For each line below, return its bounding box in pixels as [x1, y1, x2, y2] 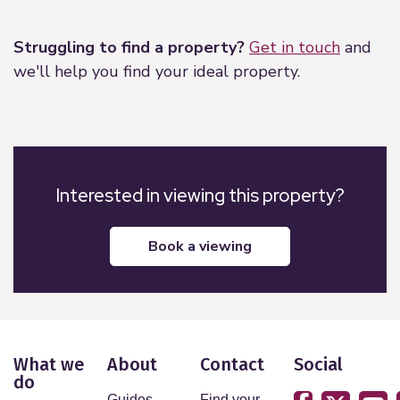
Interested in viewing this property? [55, 182, 345, 207]
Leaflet [262, 2, 284, 12]
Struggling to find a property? [13, 36, 245, 58]
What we [13, 353, 84, 375]
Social [293, 353, 343, 375]
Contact [200, 353, 264, 375]
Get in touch [249, 36, 340, 58]
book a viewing [158, 236, 252, 256]
